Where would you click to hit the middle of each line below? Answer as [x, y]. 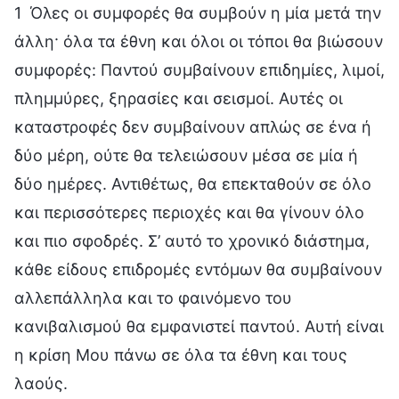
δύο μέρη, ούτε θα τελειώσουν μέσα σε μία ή [186, 155]
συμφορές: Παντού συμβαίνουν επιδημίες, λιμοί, [199, 69]
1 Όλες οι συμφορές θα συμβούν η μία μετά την [198, 12]
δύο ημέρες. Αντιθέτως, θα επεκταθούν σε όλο [193, 183]
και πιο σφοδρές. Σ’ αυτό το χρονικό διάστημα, [192, 240]
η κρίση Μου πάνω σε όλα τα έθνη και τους [181, 354]
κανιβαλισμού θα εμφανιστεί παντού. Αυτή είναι [199, 326]
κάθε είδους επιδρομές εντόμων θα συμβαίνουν [198, 269]
